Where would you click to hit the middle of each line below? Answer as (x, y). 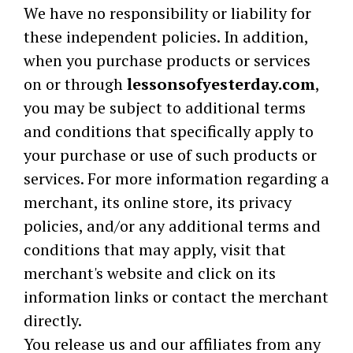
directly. (53, 320)
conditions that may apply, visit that (155, 249)
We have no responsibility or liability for (167, 13)
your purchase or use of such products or (170, 155)
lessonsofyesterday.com (221, 84)
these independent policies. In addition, (166, 37)
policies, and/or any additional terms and (172, 226)
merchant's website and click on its (150, 273)
